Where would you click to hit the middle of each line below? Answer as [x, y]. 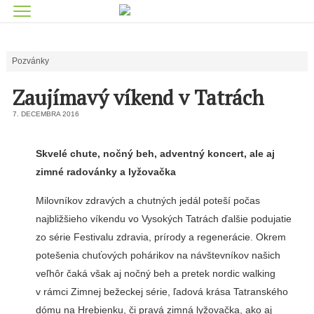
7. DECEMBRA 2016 [46, 114]
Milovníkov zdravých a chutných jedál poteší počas [148, 200]
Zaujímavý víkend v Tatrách [138, 97]
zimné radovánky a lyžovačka [105, 172]
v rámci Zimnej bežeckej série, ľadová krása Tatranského [162, 291]
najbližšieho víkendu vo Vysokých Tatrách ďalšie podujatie [163, 218]
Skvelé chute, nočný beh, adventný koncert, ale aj [155, 154]
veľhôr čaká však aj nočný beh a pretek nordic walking [155, 273]
